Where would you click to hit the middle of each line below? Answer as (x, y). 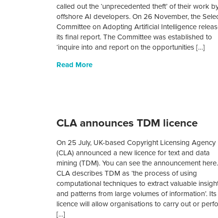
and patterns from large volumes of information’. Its (137, 194)
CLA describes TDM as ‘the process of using (127, 173)
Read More (75, 65)
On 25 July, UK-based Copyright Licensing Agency (136, 143)
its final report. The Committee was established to (135, 37)
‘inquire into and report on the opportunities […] (131, 47)
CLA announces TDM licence (127, 123)
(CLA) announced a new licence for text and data (133, 153)
